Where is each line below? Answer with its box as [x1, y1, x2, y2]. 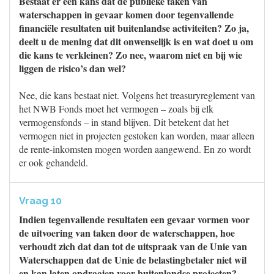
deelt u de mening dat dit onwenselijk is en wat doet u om [19, 34, 253, 48]
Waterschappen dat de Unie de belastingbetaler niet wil [19, 253, 246, 267]
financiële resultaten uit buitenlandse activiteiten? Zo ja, [19, 21, 249, 35]
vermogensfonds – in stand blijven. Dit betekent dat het [19, 116, 229, 128]
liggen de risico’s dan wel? [19, 61, 126, 75]
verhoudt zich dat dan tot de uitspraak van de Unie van [19, 239, 247, 253]
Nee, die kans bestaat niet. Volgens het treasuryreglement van [19, 89, 255, 102]
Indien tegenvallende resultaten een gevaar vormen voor [19, 212, 250, 226]
